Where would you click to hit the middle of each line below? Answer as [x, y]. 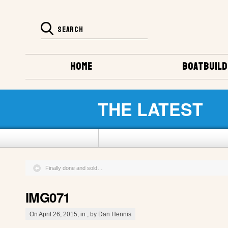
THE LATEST [150, 109]
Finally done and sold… [74, 168]
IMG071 [48, 197]
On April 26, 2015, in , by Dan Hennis [80, 214]
